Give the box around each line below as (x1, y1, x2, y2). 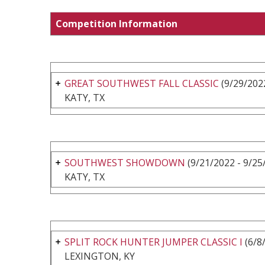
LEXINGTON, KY (64, 249, 135, 263)
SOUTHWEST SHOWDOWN (64, 156, 185, 169)
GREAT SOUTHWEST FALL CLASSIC (64, 76, 219, 90)
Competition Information (56, 17, 177, 30)
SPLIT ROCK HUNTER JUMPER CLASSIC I (64, 235, 243, 248)
